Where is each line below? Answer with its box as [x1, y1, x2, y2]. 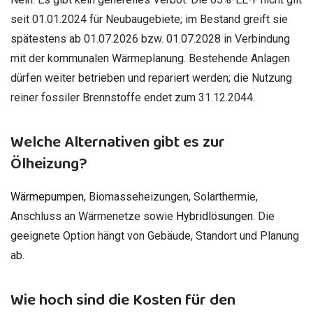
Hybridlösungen [176, 209, 253, 223]
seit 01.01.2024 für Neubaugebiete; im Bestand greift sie [10, 13, 288, 27]
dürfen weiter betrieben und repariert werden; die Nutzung [10, 71, 292, 85]
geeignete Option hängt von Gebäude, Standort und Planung [10, 228, 299, 242]
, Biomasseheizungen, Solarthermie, [84, 189, 258, 203]
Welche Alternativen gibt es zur [10, 129, 225, 156]
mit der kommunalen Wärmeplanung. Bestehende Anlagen [10, 52, 290, 66]
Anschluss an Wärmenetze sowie [10, 209, 176, 223]
